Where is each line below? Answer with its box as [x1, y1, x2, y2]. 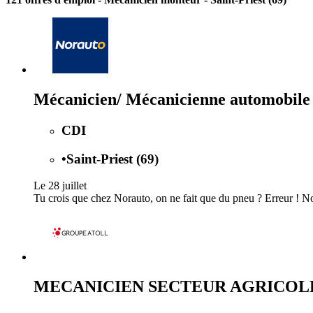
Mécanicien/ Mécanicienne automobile [34, 89, 310, 108]
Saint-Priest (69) [66, 151, 159, 166]
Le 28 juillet [34, 180, 87, 192]
